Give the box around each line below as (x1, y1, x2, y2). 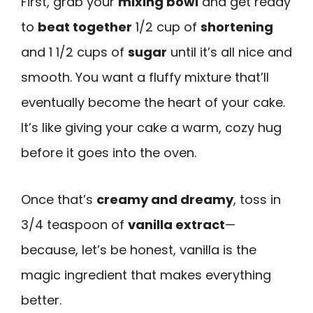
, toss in (233, 190, 281, 208)
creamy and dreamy (96, 190, 233, 208)
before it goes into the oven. (21, 144, 196, 162)
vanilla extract (128, 215, 225, 233)
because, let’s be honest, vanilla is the (21, 240, 256, 259)
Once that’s (21, 190, 96, 208)
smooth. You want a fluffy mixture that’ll (21, 68, 269, 87)
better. (21, 291, 61, 309)
